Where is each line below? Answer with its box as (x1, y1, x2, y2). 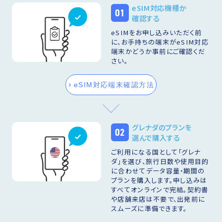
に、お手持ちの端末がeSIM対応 (111, 37, 209, 47)
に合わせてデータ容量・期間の (111, 166, 205, 175)
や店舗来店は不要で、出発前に (111, 194, 206, 204)
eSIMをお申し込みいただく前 (111, 28, 202, 38)
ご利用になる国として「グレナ (111, 147, 201, 157)
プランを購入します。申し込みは (111, 175, 208, 185)
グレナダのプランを (131, 121, 192, 132)
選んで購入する (131, 132, 180, 143)
